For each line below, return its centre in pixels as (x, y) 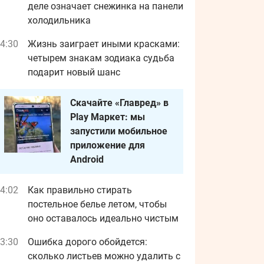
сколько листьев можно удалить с (104, 256)
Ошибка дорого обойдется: (88, 242)
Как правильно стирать (80, 190)
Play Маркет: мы (108, 117)
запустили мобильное (119, 131)
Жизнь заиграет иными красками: (104, 44)
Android (87, 159)
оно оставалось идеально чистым (103, 218)
